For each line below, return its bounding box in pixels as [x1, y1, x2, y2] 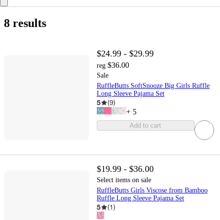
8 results [4, 17, 46, 30]
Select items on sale [96, 176, 151, 184]
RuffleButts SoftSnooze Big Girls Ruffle [96, 82, 210, 90]
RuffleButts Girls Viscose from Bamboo [96, 187, 208, 194]
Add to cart [130, 122, 162, 130]
